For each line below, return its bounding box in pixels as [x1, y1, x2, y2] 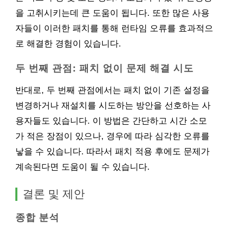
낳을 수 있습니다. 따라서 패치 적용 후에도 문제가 [15, 147, 210, 156]
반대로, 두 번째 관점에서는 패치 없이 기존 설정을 [15, 85, 210, 95]
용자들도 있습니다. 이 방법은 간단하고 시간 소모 [15, 116, 207, 126]
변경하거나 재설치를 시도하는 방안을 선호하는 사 [15, 101, 211, 110]
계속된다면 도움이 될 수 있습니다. [15, 162, 150, 172]
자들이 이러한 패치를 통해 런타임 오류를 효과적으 [15, 24, 213, 33]
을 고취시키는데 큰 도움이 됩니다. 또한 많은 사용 [15, 8, 210, 18]
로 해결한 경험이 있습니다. [15, 39, 121, 49]
